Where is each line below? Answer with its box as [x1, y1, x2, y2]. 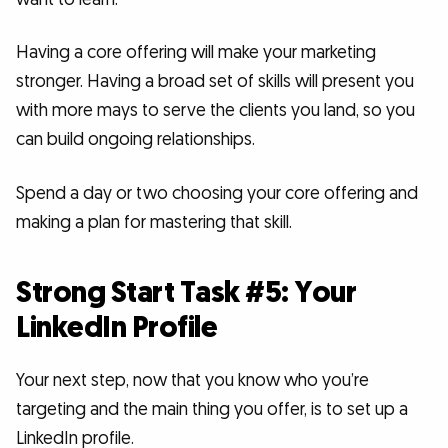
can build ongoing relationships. [16, 128, 255, 152]
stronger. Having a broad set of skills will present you [16, 70, 414, 94]
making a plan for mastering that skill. [16, 211, 292, 235]
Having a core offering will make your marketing [16, 41, 376, 65]
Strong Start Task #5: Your [16, 272, 356, 313]
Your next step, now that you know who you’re [16, 368, 369, 392]
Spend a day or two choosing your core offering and [16, 182, 418, 206]
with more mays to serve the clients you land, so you [16, 99, 415, 123]
